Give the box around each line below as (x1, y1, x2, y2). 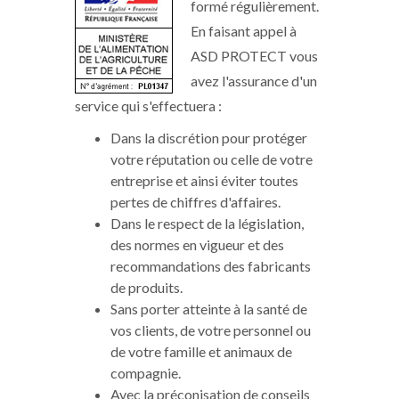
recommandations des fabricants (110, 257, 311, 274)
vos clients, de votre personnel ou (110, 322, 311, 338)
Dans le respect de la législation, (110, 215, 304, 232)
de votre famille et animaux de (110, 343, 292, 360)
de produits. (110, 279, 183, 296)
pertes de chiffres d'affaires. (110, 193, 281, 210)
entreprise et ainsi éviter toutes (110, 172, 298, 189)
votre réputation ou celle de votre (110, 151, 313, 167)
